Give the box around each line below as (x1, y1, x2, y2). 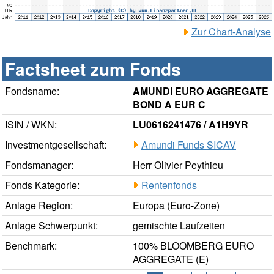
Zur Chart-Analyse (191, 24, 271, 39)
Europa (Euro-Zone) (133, 198, 220, 213)
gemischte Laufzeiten (133, 218, 225, 233)
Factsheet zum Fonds (5, 56, 181, 82)
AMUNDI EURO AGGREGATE (133, 84, 268, 98)
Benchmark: (5, 239, 57, 253)
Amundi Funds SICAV (141, 138, 236, 152)
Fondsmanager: (5, 158, 73, 172)
